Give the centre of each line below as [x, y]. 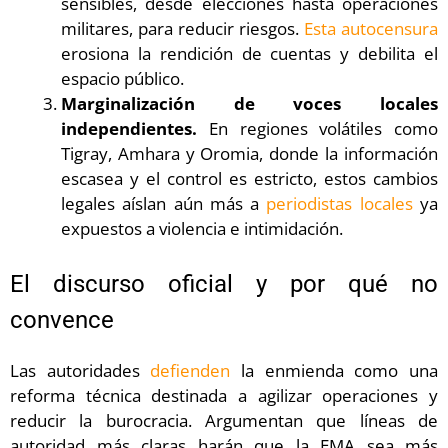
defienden [190, 371]
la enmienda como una [334, 371]
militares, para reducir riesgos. [182, 28]
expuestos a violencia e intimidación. [202, 228]
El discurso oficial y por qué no [224, 284]
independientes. [129, 128]
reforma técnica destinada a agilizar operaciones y [224, 396]
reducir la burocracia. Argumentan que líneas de [224, 421]
